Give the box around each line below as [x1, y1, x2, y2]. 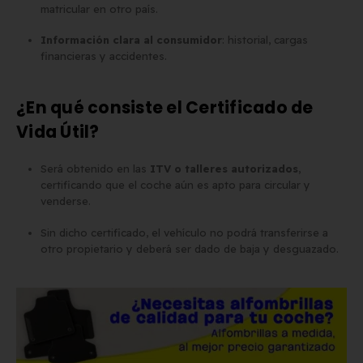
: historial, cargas [221, 33, 308, 47]
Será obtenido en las [40, 162, 150, 176]
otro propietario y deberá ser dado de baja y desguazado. [40, 241, 339, 255]
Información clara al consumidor [40, 33, 222, 47]
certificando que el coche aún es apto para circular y [40, 178, 310, 192]
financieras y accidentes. [40, 49, 167, 63]
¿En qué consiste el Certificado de [16, 96, 314, 120]
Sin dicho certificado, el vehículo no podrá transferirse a [40, 225, 328, 239]
